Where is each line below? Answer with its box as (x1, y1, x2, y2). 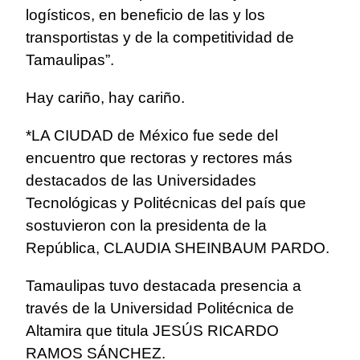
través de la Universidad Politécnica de (26, 300, 294, 317)
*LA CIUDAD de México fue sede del (26, 127, 278, 145)
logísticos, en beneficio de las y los (26, 6, 265, 24)
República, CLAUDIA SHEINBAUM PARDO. (26, 239, 329, 257)
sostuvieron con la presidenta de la (26, 217, 267, 235)
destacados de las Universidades (26, 172, 256, 190)
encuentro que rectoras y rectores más (26, 149, 292, 167)
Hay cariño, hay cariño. (26, 89, 185, 107)
